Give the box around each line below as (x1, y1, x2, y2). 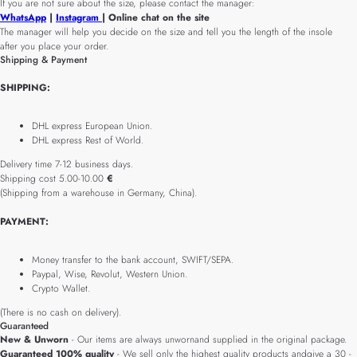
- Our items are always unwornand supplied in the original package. (69, 332, 347, 347)
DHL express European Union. (32, 119, 152, 133)
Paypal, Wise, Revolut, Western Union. (32, 267, 187, 281)
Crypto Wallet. (32, 281, 90, 296)
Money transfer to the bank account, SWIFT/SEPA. (32, 253, 233, 267)
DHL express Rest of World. (32, 133, 143, 147)
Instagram (56, 10, 102, 25)
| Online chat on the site (102, 10, 210, 25)
